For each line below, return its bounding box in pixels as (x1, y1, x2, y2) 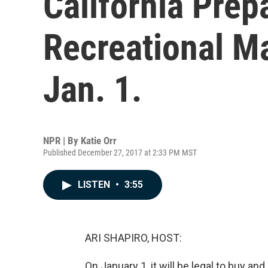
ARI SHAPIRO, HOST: (85, 232, 182, 244)
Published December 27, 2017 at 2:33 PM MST (43, 148, 197, 157)
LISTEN (78, 179, 112, 190)
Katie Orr (81, 135, 117, 147)
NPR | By (43, 135, 81, 147)
